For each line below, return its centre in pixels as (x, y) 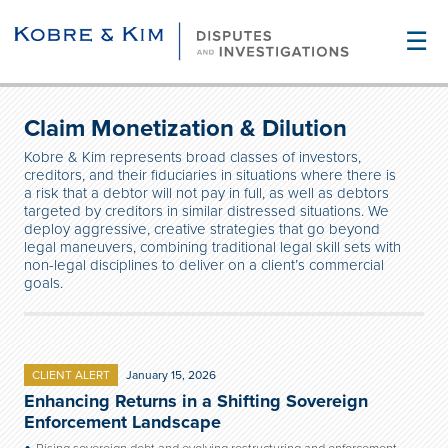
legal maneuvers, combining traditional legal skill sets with (212, 247)
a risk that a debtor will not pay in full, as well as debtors (206, 193)
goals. (43, 283)
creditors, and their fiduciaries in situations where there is (210, 175)
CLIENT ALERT (71, 375)
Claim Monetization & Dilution (185, 128)
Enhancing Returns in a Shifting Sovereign (196, 401)
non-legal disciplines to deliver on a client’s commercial (204, 265)
